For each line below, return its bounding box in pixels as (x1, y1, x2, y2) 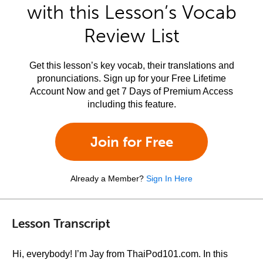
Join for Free (90, 133, 173, 150)
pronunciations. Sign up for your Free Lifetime (37, 73, 226, 83)
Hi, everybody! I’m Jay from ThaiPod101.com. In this (12, 249, 228, 259)
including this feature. (87, 99, 176, 109)
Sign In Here (146, 174, 193, 183)
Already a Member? (70, 174, 144, 183)
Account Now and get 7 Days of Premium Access (30, 86, 233, 96)
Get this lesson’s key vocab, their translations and (29, 60, 234, 70)
